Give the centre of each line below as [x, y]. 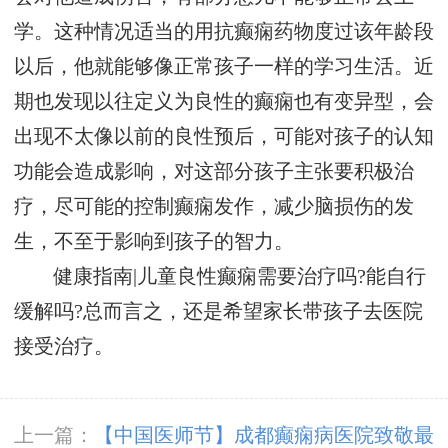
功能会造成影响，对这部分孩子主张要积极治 [214, 172]
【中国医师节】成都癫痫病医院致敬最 [264, 435]
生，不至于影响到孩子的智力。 [154, 242]
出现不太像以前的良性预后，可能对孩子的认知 [224, 137]
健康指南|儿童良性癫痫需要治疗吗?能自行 [240, 277]
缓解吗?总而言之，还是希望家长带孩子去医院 [218, 312]
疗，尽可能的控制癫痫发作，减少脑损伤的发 [214, 207]
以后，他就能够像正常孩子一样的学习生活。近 [224, 67]
